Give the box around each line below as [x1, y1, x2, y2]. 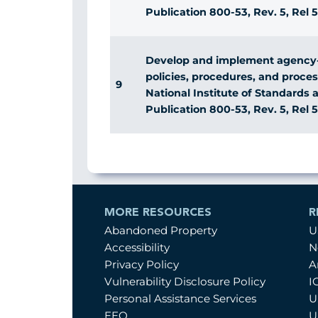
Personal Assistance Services [104, 292, 256, 305]
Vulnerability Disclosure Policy [104, 275, 265, 288]
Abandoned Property [104, 224, 217, 237]
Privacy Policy [104, 258, 179, 271]
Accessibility [104, 241, 170, 254]
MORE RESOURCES [104, 207, 212, 219]
